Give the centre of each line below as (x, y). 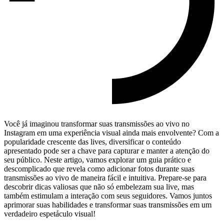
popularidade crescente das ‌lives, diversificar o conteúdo (92, 141)
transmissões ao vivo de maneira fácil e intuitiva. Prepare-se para (105, 177)
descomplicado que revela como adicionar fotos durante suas (99, 168)
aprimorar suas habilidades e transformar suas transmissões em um (108, 204)
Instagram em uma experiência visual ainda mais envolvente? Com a (111, 132)
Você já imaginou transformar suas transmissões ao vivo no (97, 123)
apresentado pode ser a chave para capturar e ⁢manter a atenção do (107, 150)
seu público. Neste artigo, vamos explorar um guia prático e (97, 159)
